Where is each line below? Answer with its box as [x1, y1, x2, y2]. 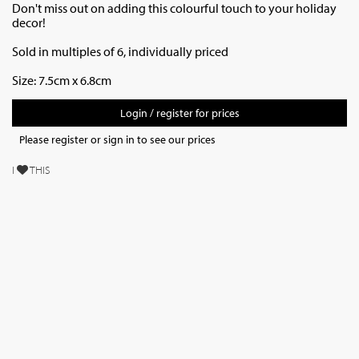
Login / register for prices [119, 106, 240, 120]
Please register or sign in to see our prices [19, 132, 216, 147]
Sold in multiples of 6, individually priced [12, 43, 228, 59]
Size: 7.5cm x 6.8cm [12, 72, 111, 88]
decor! [12, 14, 46, 30]
